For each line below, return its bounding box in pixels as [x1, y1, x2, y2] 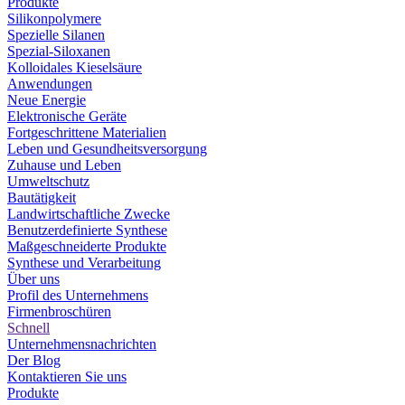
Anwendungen [7, 75, 92, 91]
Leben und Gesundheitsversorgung [7, 140, 207, 156]
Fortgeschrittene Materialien [7, 124, 166, 140]
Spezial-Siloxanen [7, 42, 110, 59]
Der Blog [7, 352, 61, 368]
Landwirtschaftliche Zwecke [7, 205, 170, 221]
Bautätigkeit [7, 189, 76, 205]
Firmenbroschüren [7, 303, 111, 319]
